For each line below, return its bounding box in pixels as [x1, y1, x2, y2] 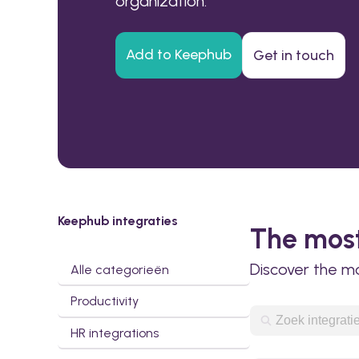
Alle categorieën [71, 261, 169, 277]
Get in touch [253, 46, 334, 64]
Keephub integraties [58, 213, 178, 228]
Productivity [71, 293, 139, 309]
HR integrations [71, 325, 159, 341]
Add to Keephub [126, 46, 232, 63]
